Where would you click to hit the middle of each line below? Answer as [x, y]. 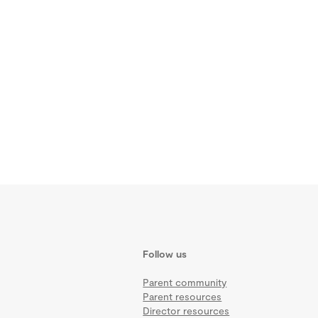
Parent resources [182, 296]
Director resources [186, 310]
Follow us [165, 253]
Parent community [185, 282]
